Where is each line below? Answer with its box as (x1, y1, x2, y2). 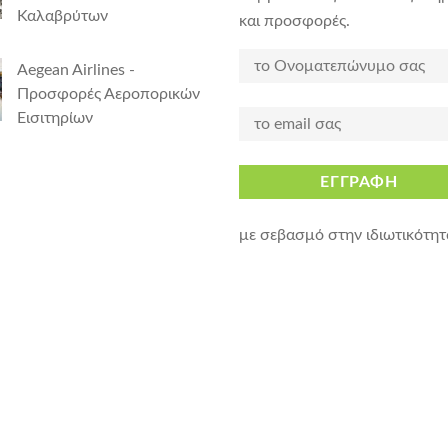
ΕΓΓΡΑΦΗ (320, 174, 398, 191)
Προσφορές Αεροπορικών (17, 86, 200, 103)
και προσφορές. (239, 13, 350, 30)
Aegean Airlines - (17, 62, 135, 79)
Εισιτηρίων (17, 110, 93, 127)
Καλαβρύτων (17, 8, 108, 25)
